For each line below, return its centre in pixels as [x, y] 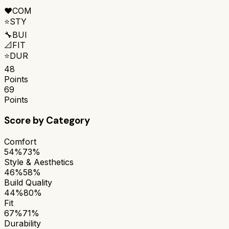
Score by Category [47, 121]
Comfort [20, 141]
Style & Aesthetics [39, 162]
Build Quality [28, 182]
